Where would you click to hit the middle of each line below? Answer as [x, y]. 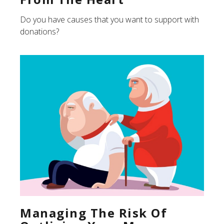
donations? [39, 31]
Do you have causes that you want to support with [109, 19]
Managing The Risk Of [93, 212]
